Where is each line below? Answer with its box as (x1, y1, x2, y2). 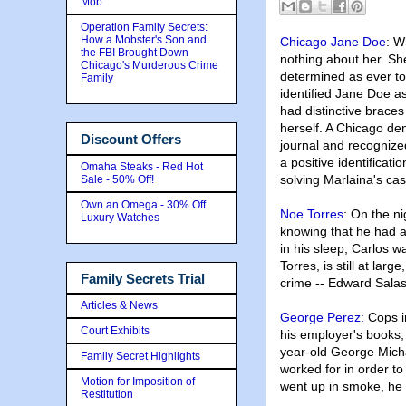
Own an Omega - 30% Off (81, 198, 206, 211)
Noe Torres (280, 207, 343, 221)
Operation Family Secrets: (81, 21, 208, 34)
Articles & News (81, 299, 158, 312)
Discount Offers (81, 131, 181, 147)
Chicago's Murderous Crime (81, 59, 218, 72)
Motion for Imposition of (81, 375, 195, 388)
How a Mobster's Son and (81, 34, 207, 46)
